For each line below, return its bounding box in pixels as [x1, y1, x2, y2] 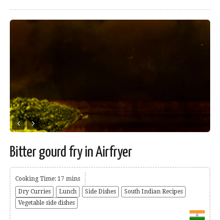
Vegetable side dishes [18, 199, 75, 206]
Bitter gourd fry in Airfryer [10, 144, 132, 160]
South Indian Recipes [124, 188, 183, 195]
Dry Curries [18, 188, 51, 195]
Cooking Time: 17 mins [15, 175, 80, 182]
